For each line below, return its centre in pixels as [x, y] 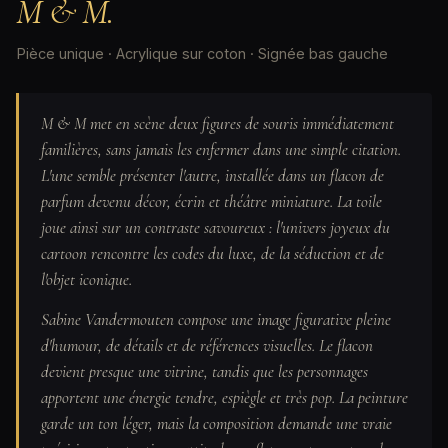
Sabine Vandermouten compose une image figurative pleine [216, 319]
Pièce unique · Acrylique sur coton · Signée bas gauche [202, 54]
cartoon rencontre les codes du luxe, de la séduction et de [212, 254]
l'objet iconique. [86, 280]
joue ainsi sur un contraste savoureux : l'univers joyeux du [215, 228]
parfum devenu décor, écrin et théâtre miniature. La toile [211, 202]
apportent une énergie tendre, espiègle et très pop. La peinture [224, 397]
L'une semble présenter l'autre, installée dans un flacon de [212, 176]
